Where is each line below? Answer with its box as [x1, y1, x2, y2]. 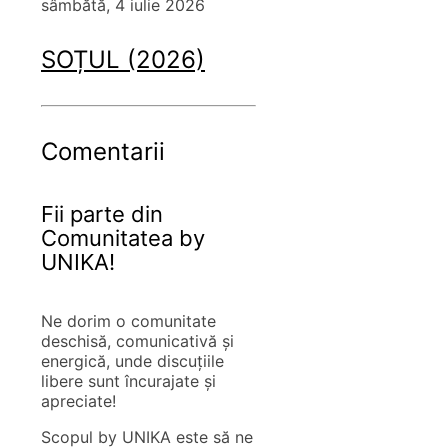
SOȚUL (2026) [41, 45, 205, 75]
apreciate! [41, 390, 116, 411]
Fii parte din [41, 200, 163, 227]
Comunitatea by [41, 224, 205, 251]
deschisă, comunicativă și [41, 330, 234, 351]
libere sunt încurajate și [41, 370, 216, 391]
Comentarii [41, 137, 165, 167]
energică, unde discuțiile [41, 350, 224, 371]
